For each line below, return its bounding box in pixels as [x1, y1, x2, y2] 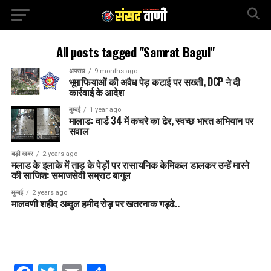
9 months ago [94, 67, 137, 75]
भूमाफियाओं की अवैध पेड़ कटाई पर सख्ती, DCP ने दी [68, 74, 240, 89]
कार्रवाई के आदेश [68, 85, 124, 99]
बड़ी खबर [11, 150, 33, 158]
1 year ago [89, 106, 121, 114]
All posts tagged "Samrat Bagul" [56, 42, 215, 61]
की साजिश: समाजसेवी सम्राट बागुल [11, 168, 131, 183]
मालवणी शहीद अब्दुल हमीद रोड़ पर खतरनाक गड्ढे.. [11, 196, 180, 211]
